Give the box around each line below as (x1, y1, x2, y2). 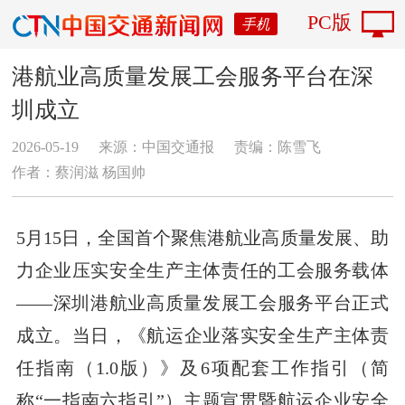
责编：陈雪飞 (233, 138, 321, 155)
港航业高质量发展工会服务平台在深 (12, 63, 374, 89)
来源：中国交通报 (99, 138, 215, 155)
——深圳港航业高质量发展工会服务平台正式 (15, 292, 390, 313)
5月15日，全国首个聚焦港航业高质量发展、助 (15, 227, 390, 248)
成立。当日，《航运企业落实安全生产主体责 (15, 325, 390, 345)
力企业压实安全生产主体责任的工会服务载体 (15, 259, 390, 280)
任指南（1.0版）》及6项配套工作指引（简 (15, 357, 390, 378)
